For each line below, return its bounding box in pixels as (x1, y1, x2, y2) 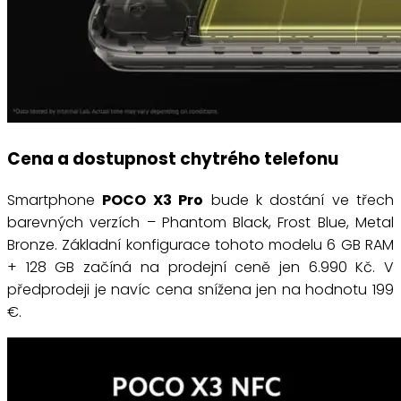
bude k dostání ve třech (203, 190, 394, 211)
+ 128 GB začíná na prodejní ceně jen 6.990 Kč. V (7, 257, 394, 278)
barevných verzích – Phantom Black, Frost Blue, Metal (7, 212, 394, 234)
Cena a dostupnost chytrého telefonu (7, 147, 338, 172)
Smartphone (7, 190, 103, 211)
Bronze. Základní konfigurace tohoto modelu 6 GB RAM (7, 235, 394, 256)
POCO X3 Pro (102, 190, 204, 211)
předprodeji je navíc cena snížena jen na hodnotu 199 (7, 279, 394, 301)
